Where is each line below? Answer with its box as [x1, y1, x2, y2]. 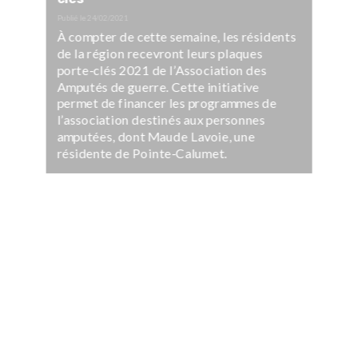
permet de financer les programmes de [57, 95, 277, 111]
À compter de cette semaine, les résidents [57, 29, 296, 45]
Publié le [57, 13, 87, 23]
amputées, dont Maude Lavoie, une [57, 128, 256, 145]
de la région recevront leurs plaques [57, 45, 263, 62]
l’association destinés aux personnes [57, 112, 265, 128]
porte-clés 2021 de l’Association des [57, 62, 267, 78]
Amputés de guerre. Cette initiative [57, 78, 260, 94]
